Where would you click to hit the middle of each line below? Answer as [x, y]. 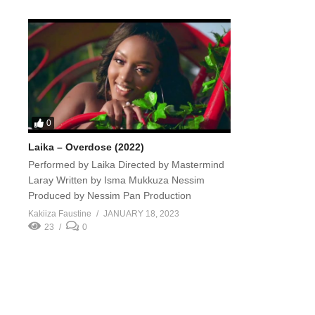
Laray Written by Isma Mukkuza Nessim [116, 180]
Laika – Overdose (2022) [86, 147]
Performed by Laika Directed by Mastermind [126, 164]
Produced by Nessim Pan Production [110, 195]
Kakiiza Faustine [60, 213]
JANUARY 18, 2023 [141, 213]
